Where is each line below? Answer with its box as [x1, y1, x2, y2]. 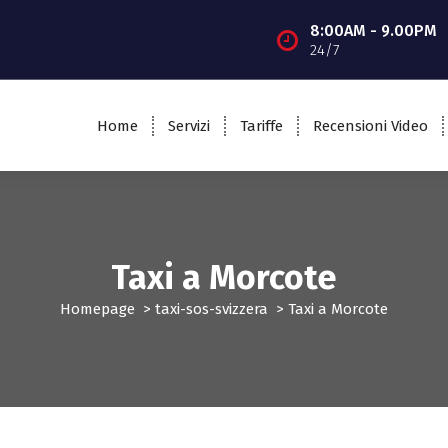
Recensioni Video [312, 116, 428, 135]
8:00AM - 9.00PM [309, 20, 437, 40]
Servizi [167, 116, 210, 135]
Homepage [60, 300, 135, 319]
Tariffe [239, 116, 283, 135]
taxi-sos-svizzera [155, 300, 268, 319]
